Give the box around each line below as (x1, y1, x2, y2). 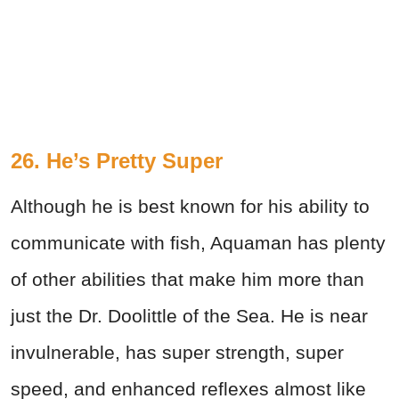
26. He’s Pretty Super (11, 149, 223, 174)
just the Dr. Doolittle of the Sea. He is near (11, 305, 368, 327)
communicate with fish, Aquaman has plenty (11, 232, 386, 254)
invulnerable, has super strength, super (11, 342, 344, 363)
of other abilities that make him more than (11, 269, 364, 290)
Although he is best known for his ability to (11, 196, 370, 217)
